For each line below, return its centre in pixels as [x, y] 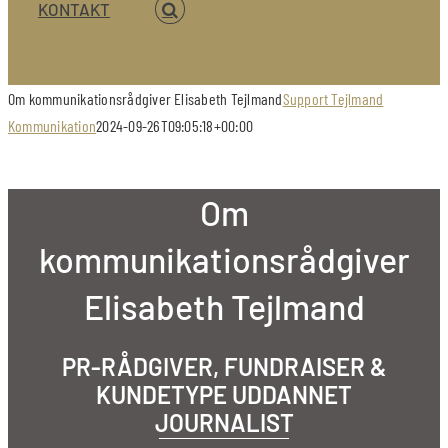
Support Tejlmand [333, 98]
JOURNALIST [224, 422]
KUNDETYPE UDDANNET [224, 394]
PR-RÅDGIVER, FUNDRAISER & [224, 366]
